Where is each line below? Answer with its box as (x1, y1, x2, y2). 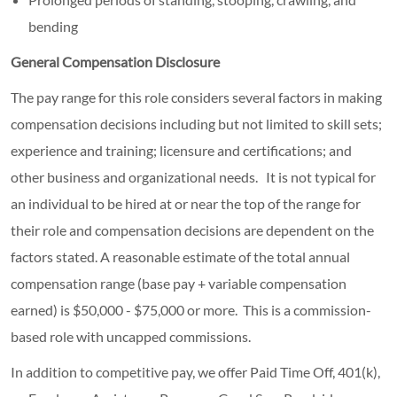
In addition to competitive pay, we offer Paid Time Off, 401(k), (11, 362, 380, 380)
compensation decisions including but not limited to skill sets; (11, 114, 382, 132)
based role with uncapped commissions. (11, 327, 251, 345)
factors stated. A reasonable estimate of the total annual (11, 247, 350, 265)
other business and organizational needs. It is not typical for (11, 167, 376, 185)
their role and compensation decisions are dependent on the (11, 221, 374, 238)
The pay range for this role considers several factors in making (11, 88, 382, 105)
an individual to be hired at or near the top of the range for (11, 194, 361, 212)
